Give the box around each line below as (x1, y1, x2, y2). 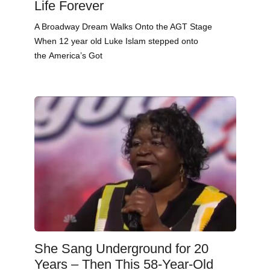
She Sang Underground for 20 (34, 240, 209, 256)
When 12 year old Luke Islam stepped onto (34, 36, 198, 46)
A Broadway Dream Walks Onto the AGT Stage (34, 21, 212, 31)
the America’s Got (34, 50, 102, 60)
